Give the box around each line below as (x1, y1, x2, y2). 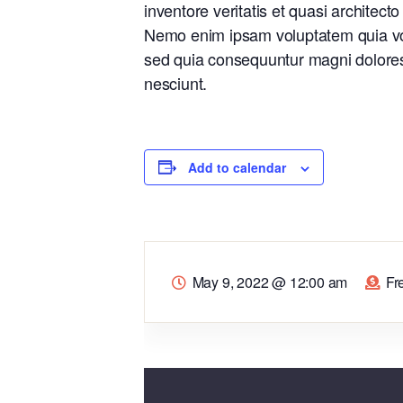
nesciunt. (144, 70, 208, 94)
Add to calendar (188, 157, 286, 176)
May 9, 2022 (192, 271, 273, 292)
